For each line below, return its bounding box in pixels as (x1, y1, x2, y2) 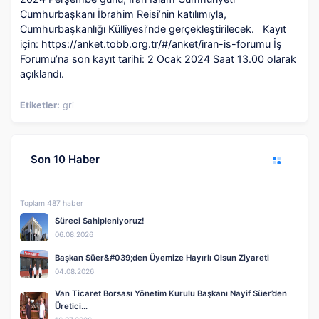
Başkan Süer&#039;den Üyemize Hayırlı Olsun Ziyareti (55, 252, 269, 263)
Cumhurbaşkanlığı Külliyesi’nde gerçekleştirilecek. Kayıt (20, 22, 286, 35)
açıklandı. (20, 67, 70, 80)
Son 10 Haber (31, 152, 100, 167)
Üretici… (55, 300, 88, 311)
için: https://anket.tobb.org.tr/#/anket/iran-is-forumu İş (20, 37, 282, 50)
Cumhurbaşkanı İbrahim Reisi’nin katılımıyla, (20, 7, 226, 20)
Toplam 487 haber (20, 198, 83, 208)
